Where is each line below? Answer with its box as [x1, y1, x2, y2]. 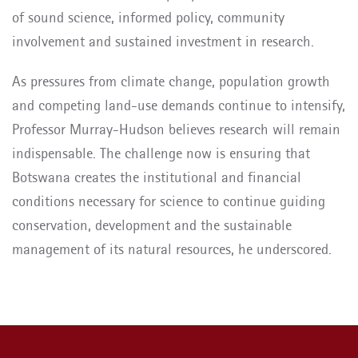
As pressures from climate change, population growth [12, 72, 330, 90]
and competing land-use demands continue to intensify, [12, 96, 345, 114]
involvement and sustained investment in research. [12, 32, 314, 50]
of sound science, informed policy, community [12, 8, 284, 26]
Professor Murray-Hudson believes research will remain [12, 120, 340, 138]
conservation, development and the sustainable [12, 216, 292, 234]
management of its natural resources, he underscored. [12, 240, 332, 258]
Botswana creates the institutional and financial [12, 168, 301, 186]
